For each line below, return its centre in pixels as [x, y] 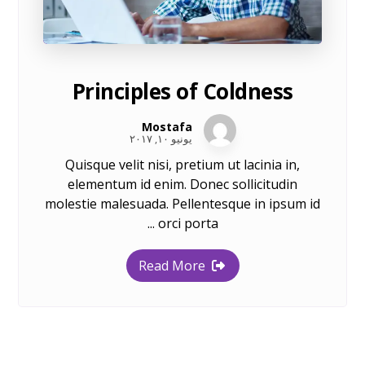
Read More [172, 266]
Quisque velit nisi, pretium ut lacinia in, [182, 165]
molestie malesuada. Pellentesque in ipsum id [182, 204]
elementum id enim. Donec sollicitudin [182, 185]
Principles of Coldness [182, 92]
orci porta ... [188, 224]
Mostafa [167, 127]
